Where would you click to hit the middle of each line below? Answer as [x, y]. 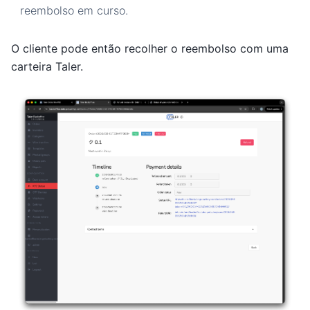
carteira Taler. [47, 67]
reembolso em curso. [74, 11]
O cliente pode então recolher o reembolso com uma [150, 49]
